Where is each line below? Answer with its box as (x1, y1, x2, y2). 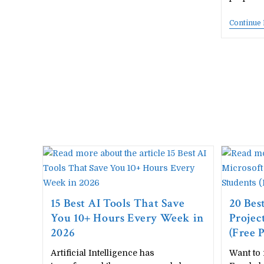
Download (112, 57, 155, 67)
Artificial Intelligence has (50, 248, 154, 258)
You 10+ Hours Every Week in (50, 210, 204, 226)
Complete (112, 10, 151, 19)
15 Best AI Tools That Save (50, 196, 185, 211)
